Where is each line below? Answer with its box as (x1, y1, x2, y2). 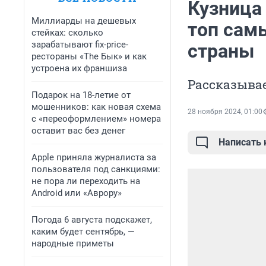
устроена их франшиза (31, 63, 127, 74)
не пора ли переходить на (31, 176, 140, 186)
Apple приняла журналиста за (31, 152, 156, 163)
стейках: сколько (31, 27, 103, 38)
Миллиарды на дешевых (31, 15, 136, 26)
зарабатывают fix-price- (31, 39, 128, 50)
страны (188, 40, 254, 63)
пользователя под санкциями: (31, 164, 160, 175)
